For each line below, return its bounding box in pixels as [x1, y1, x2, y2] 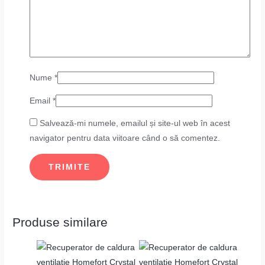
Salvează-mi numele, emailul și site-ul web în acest [40, 119, 231, 128]
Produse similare [12, 215, 108, 230]
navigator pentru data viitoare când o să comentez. [30, 134, 221, 143]
